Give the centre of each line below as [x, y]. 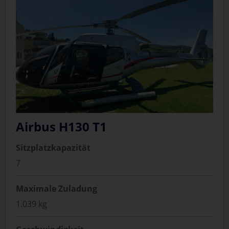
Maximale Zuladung [56, 189]
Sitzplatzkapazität [53, 148]
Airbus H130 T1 [61, 127]
